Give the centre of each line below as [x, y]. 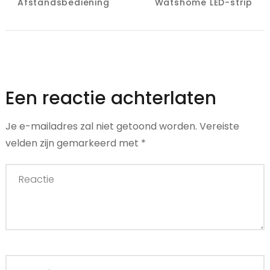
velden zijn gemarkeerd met [73, 143]
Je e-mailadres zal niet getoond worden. [101, 127]
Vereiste [219, 127]
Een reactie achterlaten [111, 99]
